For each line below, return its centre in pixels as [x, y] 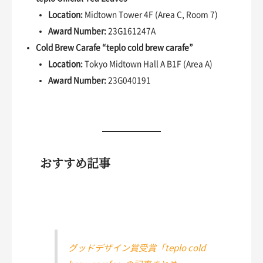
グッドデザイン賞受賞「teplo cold [136, 248]
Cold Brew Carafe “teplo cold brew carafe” [115, 48]
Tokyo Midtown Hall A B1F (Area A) [147, 64]
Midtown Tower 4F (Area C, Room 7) [150, 15]
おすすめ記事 [75, 163]
